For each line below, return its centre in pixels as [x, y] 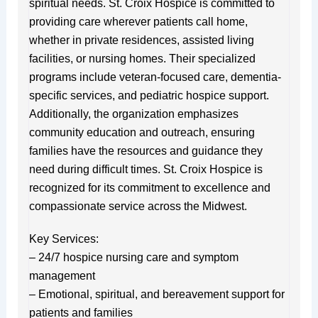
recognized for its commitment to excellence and [149, 187]
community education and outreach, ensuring [142, 132]
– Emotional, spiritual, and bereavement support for [157, 294]
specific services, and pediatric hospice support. [149, 95]
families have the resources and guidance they [146, 150]
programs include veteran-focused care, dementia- [155, 77]
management [62, 275]
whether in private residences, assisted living [141, 40]
